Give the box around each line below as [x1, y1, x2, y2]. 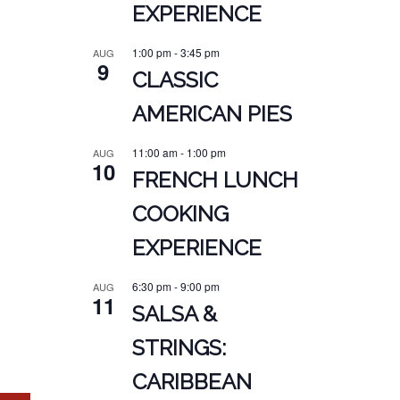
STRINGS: [131, 335, 226, 362]
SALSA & [131, 301, 217, 328]
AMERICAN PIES [131, 101, 292, 128]
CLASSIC [131, 67, 218, 94]
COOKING [131, 201, 229, 228]
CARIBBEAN [131, 369, 252, 396]
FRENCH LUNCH [131, 167, 298, 194]
